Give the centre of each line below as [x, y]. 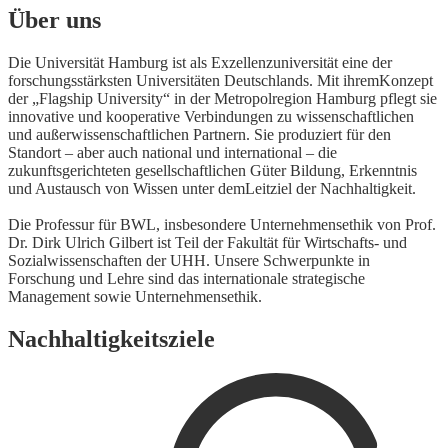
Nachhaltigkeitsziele [111, 339]
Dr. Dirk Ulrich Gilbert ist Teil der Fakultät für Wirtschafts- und [207, 243]
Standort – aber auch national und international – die [172, 153]
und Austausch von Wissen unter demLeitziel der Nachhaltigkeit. [212, 189]
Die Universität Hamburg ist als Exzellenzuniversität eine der [200, 63]
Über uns [54, 20]
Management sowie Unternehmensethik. [135, 297]
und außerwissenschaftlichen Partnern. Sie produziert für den [199, 135]
